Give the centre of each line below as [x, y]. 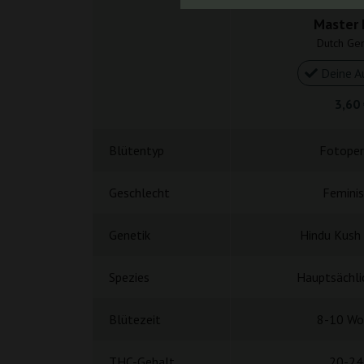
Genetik [130, 235]
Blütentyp [136, 150]
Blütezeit [135, 319]
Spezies [129, 277]
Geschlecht [139, 193]
